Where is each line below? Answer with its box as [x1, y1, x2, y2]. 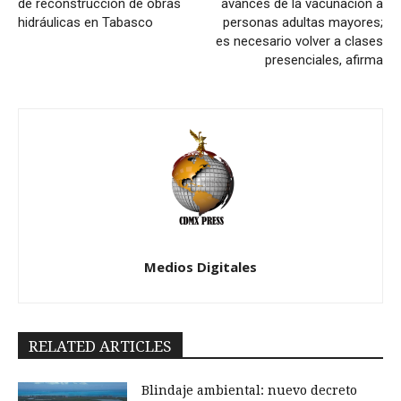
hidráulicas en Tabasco [18, 14, 153, 31]
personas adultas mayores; [222, 14, 383, 31]
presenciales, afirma [264, 52, 383, 69]
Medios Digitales [144, 258, 257, 277]
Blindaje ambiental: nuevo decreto [141, 383, 358, 398]
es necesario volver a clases [215, 33, 383, 50]
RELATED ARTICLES [29, 337, 172, 356]
